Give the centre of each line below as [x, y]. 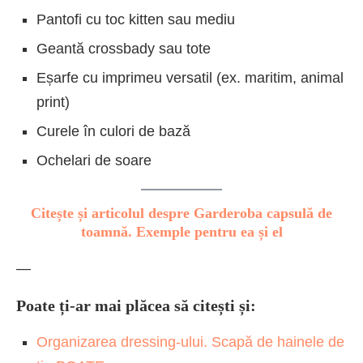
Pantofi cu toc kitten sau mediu [136, 19]
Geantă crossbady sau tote [124, 48]
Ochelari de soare [94, 160]
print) [53, 102]
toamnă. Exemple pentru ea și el [181, 231]
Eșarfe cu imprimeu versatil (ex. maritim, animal [190, 77]
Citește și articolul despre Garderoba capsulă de [181, 213]
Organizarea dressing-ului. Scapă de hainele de [190, 342]
